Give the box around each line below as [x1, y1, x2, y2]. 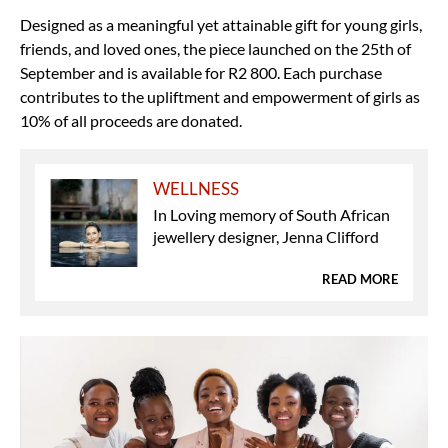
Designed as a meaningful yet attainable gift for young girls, [20, 14, 422, 34]
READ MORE [322, 270, 398, 287]
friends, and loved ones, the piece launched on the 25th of [20, 38, 411, 58]
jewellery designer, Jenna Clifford [153, 226, 380, 246]
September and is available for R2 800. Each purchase [20, 62, 382, 82]
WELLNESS [153, 177, 240, 199]
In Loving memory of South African [153, 204, 391, 224]
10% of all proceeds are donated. [20, 110, 248, 130]
